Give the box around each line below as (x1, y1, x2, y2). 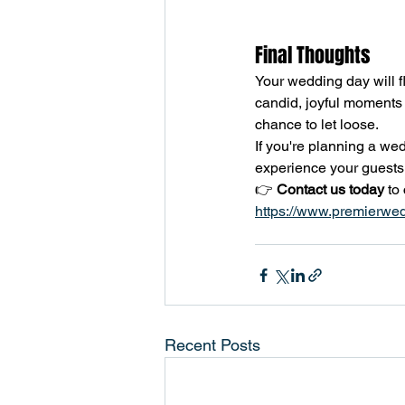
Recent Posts (165, 335, 260, 355)
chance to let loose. (255, 116, 379, 134)
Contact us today (277, 181, 384, 199)
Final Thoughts (255, 41, 370, 71)
